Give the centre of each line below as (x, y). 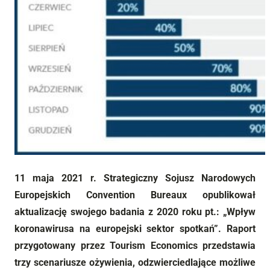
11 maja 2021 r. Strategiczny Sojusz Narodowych (135, 178)
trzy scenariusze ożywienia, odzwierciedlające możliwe (135, 262)
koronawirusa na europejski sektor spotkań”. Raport (135, 228)
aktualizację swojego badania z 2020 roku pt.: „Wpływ (135, 212)
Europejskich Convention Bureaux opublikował (135, 195)
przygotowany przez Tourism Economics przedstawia (135, 245)
